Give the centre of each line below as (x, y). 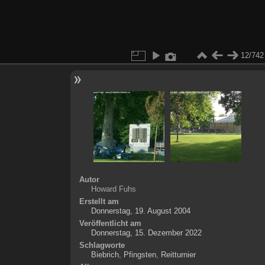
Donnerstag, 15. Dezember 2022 (146, 232)
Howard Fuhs (113, 189)
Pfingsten (140, 254)
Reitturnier (178, 254)
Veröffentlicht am (110, 223)
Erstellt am (99, 201)
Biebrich (105, 254)
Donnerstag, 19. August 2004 (140, 211)
